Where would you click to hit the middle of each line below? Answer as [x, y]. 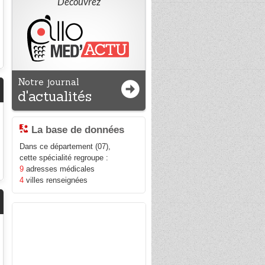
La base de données [78, 130]
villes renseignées [56, 180]
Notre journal [49, 82]
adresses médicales [59, 169]
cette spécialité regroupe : [64, 158]
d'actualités [55, 96]
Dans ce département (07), [65, 147]
